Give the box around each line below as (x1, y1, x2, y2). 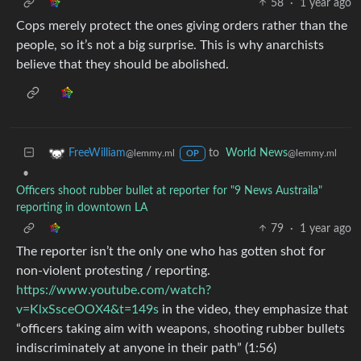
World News (225, 147, 288, 159)
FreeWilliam (68, 147, 126, 159)
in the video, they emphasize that (159, 302, 348, 316)
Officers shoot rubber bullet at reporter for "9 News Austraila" (16, 185, 322, 197)
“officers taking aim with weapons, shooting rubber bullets (16, 322, 345, 335)
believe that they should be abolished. (16, 57, 229, 71)
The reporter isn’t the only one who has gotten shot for (16, 244, 326, 258)
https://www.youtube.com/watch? (16, 283, 211, 297)
